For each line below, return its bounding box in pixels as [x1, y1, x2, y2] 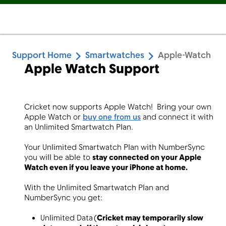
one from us [98, 112, 141, 123]
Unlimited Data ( [40, 213, 97, 223]
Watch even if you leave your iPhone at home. [24, 163, 189, 173]
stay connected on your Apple [92, 153, 201, 163]
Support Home [12, 50, 72, 62]
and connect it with [141, 112, 213, 123]
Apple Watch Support [24, 61, 159, 79]
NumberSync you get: [24, 193, 102, 203]
